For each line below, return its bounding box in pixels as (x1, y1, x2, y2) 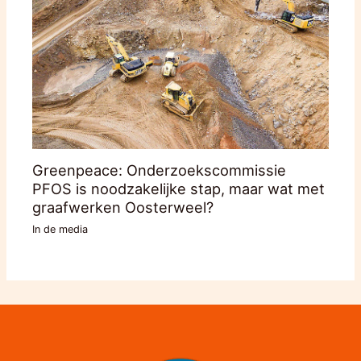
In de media (32, 223, 89, 236)
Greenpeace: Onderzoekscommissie (32, 160, 287, 179)
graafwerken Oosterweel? (32, 197, 214, 216)
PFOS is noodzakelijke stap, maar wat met (32, 179, 326, 197)
